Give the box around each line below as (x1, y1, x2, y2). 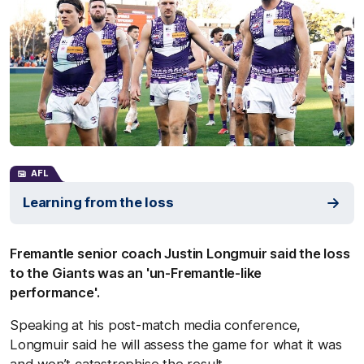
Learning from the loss (23, 194, 174, 210)
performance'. (10, 284, 100, 301)
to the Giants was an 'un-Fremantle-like (10, 264, 262, 281)
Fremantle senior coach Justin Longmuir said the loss (10, 245, 350, 262)
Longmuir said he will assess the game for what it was (10, 336, 342, 353)
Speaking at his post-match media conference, (10, 316, 301, 333)
